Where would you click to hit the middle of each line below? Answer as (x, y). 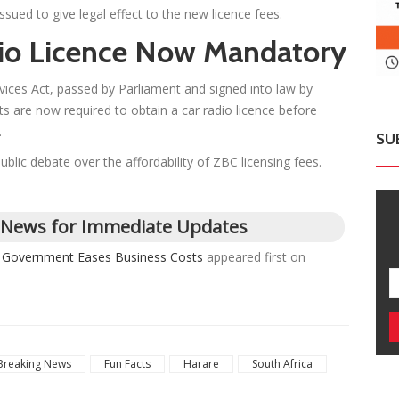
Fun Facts (127, 364)
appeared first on (254, 257)
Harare (201, 364)
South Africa (282, 364)
